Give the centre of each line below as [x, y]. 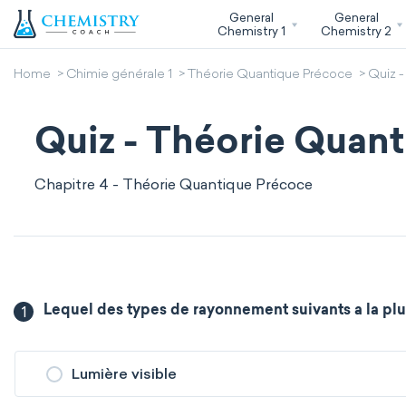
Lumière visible [124, 374]
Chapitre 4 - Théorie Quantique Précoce [174, 184]
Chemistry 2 [357, 31]
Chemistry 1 [251, 31]
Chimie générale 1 [119, 75]
